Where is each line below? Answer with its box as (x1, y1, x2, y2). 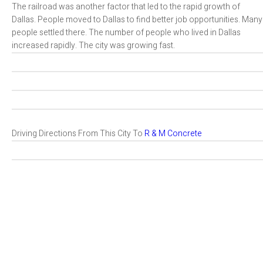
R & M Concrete (144, 127, 202, 140)
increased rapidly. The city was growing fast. (12, 39, 175, 52)
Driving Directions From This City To (12, 127, 144, 140)
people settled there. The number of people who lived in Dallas (12, 26, 241, 39)
